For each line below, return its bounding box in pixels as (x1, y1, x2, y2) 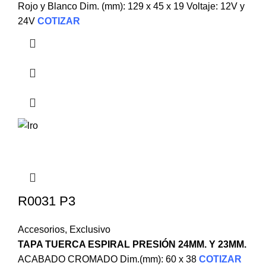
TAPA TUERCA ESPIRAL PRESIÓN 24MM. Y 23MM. (18, 239, 246, 249)
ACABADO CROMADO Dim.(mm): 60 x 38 (18, 254, 199, 264)
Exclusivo (69, 224, 110, 235)
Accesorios (18, 224, 65, 235)
